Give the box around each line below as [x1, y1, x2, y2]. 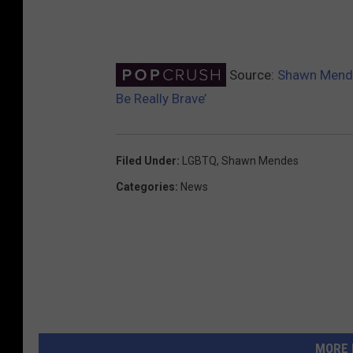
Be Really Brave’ [116, 90, 206, 106]
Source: [226, 66, 277, 83]
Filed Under [116, 154, 176, 167]
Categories [116, 180, 175, 193]
